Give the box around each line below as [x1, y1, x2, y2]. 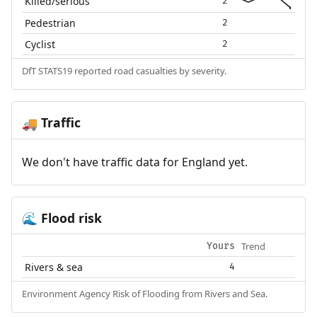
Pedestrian [25, 16, 76, 30]
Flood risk [37, 209, 102, 226]
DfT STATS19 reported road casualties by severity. [21, 64, 226, 77]
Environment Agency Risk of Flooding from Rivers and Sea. [21, 287, 267, 301]
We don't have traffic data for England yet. [21, 154, 248, 170]
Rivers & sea [25, 260, 83, 275]
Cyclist [25, 37, 56, 51]
